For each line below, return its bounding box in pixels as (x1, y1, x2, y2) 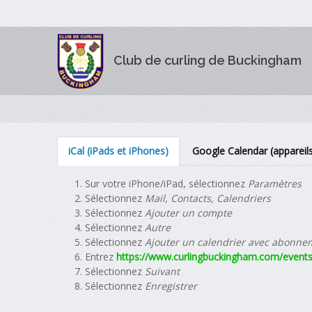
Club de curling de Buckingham (114, 52, 302, 68)
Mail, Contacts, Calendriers (145, 192, 272, 205)
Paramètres (248, 177, 302, 190)
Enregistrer (145, 279, 198, 292)
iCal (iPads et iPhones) (68, 144, 169, 157)
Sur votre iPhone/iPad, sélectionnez (85, 177, 249, 190)
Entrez (85, 250, 117, 263)
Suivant (145, 265, 180, 278)
